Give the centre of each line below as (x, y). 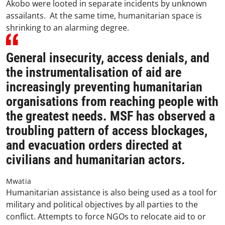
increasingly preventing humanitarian (104, 87)
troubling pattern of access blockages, (107, 130)
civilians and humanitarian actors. (96, 159)
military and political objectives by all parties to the (102, 204)
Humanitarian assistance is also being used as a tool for (111, 192)
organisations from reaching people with (112, 101)
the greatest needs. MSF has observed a (110, 116)
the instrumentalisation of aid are (94, 72)
